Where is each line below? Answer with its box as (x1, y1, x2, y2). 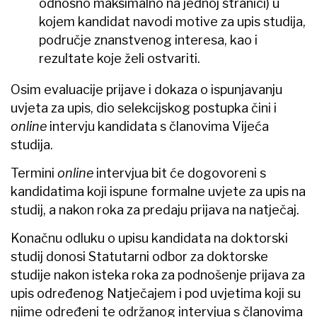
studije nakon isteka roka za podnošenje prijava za (11, 267, 305, 282)
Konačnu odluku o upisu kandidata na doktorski (11, 230, 288, 246)
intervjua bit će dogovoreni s (96, 165, 266, 180)
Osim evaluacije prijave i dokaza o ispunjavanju (11, 81, 282, 97)
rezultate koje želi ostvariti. (39, 50, 200, 66)
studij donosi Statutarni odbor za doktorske (11, 248, 268, 264)
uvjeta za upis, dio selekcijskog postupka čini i (11, 100, 277, 115)
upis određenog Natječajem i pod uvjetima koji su (11, 285, 301, 301)
